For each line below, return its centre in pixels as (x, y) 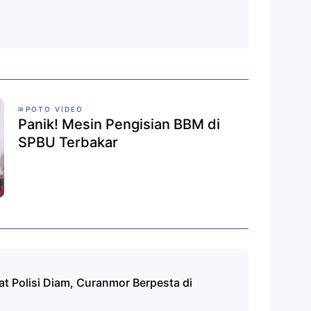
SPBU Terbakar (68, 142)
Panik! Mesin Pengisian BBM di (119, 124)
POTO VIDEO (54, 109)
